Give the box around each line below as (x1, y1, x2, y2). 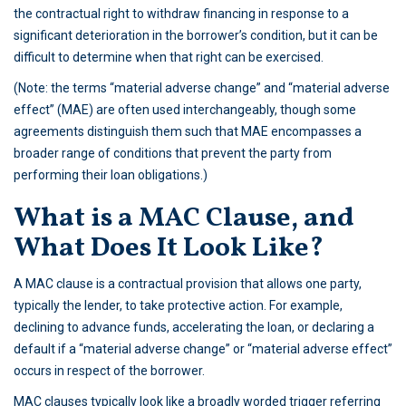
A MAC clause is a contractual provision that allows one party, (14, 276, 362, 292)
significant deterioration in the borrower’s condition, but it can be (14, 28, 378, 43)
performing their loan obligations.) (14, 168, 208, 183)
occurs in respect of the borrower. (14, 363, 205, 379)
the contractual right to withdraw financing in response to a (14, 6, 349, 22)
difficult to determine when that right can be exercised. (14, 50, 324, 65)
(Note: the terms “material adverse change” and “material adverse (14, 81, 390, 96)
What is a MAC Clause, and (14, 199, 354, 238)
